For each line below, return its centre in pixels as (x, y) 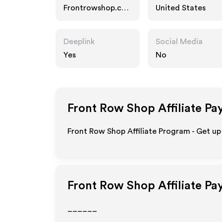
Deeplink (79, 42)
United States (181, 8)
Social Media (179, 42)
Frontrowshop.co (95, 8)
